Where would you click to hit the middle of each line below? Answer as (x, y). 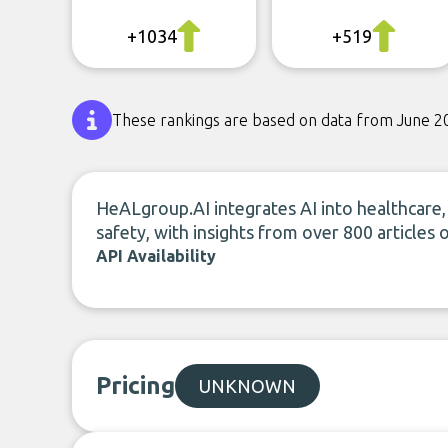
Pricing (135, 385)
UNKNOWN (247, 386)
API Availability (156, 256)
